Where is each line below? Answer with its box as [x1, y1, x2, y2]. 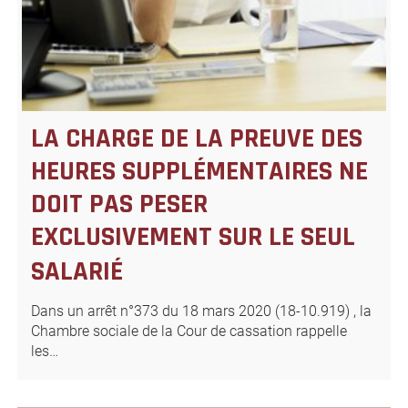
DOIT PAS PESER [30, 187, 208, 222]
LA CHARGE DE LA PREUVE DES [30, 121, 362, 157]
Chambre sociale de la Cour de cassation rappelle [30, 322, 347, 341]
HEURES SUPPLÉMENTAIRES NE [30, 154, 368, 189]
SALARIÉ [30, 254, 123, 290]
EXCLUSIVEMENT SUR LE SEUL [30, 219, 355, 255]
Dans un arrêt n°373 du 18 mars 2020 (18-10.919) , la [30, 302, 372, 321]
